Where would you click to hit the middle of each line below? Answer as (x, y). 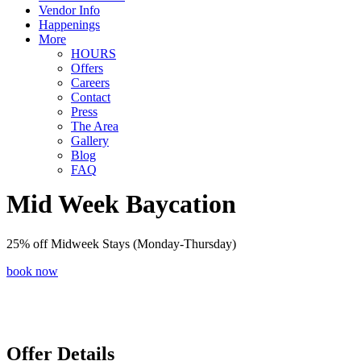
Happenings (69, 25)
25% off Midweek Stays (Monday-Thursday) (121, 243)
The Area (95, 126)
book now (32, 271)
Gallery (90, 141)
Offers (87, 68)
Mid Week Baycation (121, 204)
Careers (90, 83)
